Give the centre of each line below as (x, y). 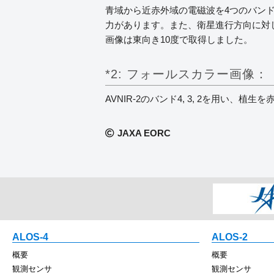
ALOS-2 (230, 237)
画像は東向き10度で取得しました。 (179, 39)
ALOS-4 (30, 237)
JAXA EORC (144, 133)
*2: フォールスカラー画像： (187, 74)
